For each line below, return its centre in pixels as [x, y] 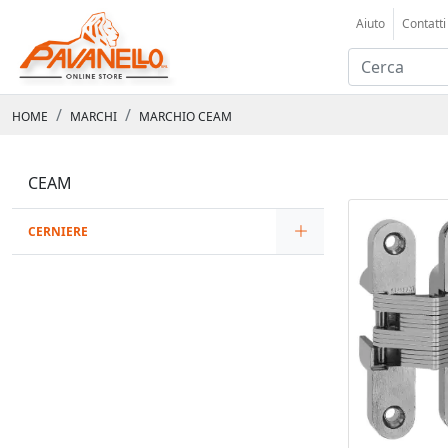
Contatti [424, 23]
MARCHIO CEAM [185, 116]
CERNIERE [58, 231]
